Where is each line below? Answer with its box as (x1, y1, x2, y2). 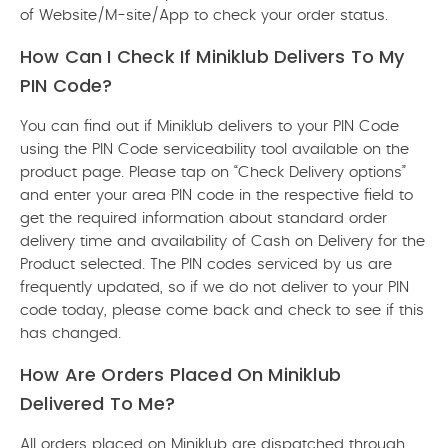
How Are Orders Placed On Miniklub (20, 362, 341, 387)
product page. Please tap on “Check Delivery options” (20, 165, 406, 180)
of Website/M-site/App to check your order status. (20, 8, 388, 23)
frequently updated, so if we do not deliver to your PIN (20, 280, 409, 295)
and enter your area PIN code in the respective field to (20, 188, 413, 203)
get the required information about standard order (20, 211, 387, 226)
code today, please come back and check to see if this (20, 303, 424, 318)
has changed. (20, 326, 121, 341)
